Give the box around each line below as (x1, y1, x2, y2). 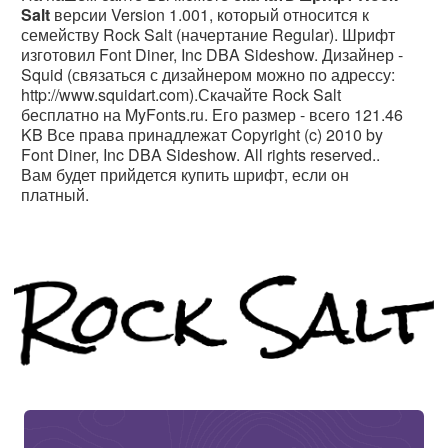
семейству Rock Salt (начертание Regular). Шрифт (21, 23, 395, 46)
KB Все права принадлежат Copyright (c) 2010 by (21, 123, 383, 146)
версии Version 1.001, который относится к (50, 3, 369, 26)
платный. (21, 183, 89, 206)
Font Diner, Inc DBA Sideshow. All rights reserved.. (21, 143, 380, 166)
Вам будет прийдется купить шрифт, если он (21, 163, 349, 186)
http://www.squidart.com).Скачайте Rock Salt (21, 83, 341, 106)
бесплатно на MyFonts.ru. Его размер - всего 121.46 (21, 103, 403, 126)
